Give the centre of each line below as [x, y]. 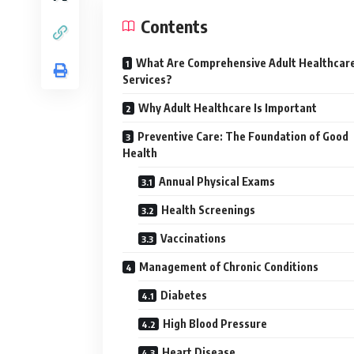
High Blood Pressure [215, 324]
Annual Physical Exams [217, 182]
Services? [147, 80]
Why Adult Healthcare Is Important [228, 108]
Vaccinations [193, 239]
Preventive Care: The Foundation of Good [243, 137]
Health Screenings [208, 210]
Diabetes [184, 296]
